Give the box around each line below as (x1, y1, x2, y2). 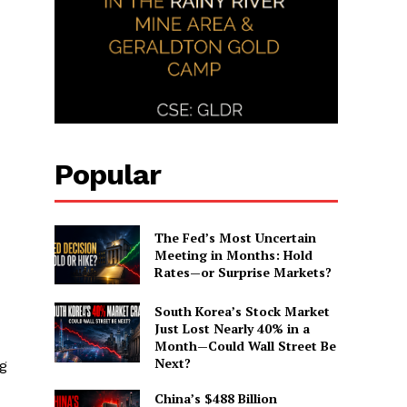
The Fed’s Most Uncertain (154, 228, 316, 246)
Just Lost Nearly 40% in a (154, 320, 310, 338)
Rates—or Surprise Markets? (154, 263, 332, 281)
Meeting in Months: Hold (154, 245, 313, 263)
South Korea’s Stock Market (154, 303, 330, 321)
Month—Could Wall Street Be (154, 337, 336, 355)
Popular (55, 156, 162, 192)
